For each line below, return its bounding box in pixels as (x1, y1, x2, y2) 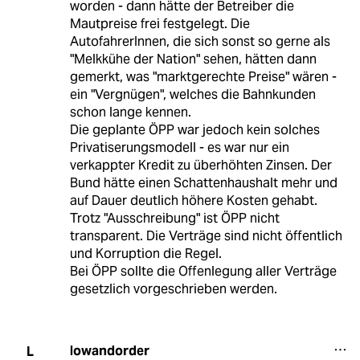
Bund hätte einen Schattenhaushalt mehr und (69, 174, 337, 192)
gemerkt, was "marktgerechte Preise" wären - (69, 68, 337, 86)
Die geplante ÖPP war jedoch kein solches (69, 121, 320, 139)
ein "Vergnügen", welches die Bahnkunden (69, 86, 316, 104)
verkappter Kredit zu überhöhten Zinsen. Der (69, 157, 332, 174)
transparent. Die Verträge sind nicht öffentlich (69, 227, 342, 245)
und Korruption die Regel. (69, 245, 222, 263)
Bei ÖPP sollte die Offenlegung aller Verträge (69, 263, 337, 280)
